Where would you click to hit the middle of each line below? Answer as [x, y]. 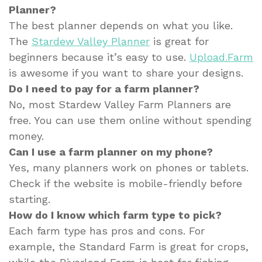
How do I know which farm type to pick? [115, 215]
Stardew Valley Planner [91, 42]
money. [26, 136]
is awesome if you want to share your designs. [126, 73]
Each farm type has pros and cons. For [107, 231]
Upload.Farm [221, 57]
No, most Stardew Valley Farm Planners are [120, 105]
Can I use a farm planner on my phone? [111, 152]
